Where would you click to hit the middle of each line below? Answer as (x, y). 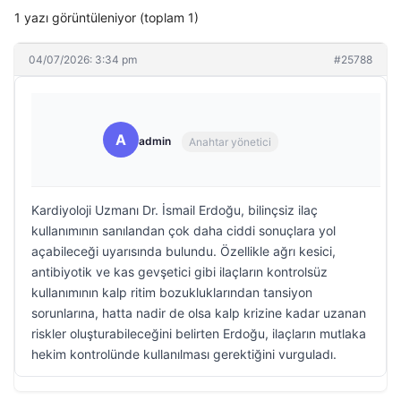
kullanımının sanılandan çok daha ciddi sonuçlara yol (183, 230)
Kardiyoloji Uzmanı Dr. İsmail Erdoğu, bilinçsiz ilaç (175, 210)
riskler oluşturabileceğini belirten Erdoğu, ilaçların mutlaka (199, 333)
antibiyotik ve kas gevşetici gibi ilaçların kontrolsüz (179, 272)
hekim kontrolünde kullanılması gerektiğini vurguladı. (184, 354)
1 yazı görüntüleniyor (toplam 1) (107, 17)
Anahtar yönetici (230, 141)
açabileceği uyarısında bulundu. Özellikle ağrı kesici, (183, 251)
